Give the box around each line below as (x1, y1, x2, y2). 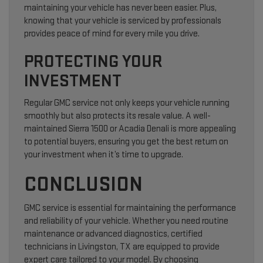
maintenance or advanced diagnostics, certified (24, 228, 203, 240)
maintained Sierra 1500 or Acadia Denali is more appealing (24, 123, 236, 135)
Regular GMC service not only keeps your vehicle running (24, 97, 230, 109)
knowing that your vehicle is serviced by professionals (24, 15, 221, 27)
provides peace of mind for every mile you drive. (24, 28, 201, 40)
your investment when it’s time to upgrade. (24, 149, 185, 161)
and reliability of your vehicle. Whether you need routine (24, 215, 228, 227)
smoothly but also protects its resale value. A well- (24, 110, 211, 122)
